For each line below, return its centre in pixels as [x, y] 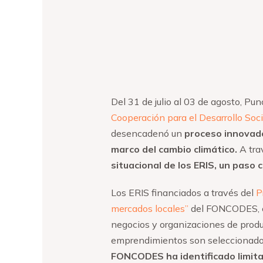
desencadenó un [147, 133]
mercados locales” [149, 208]
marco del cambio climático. [175, 149]
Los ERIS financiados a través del [183, 192]
